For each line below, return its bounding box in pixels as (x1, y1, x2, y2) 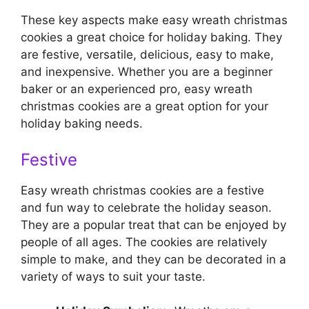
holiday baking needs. (21, 117, 143, 131)
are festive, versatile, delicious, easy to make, (21, 48, 274, 62)
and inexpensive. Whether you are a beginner (21, 65, 272, 79)
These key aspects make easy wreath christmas (21, 13, 288, 28)
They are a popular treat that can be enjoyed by (21, 217, 286, 232)
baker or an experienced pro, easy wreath (21, 82, 252, 97)
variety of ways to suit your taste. (21, 269, 206, 283)
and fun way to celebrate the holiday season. (21, 200, 272, 215)
